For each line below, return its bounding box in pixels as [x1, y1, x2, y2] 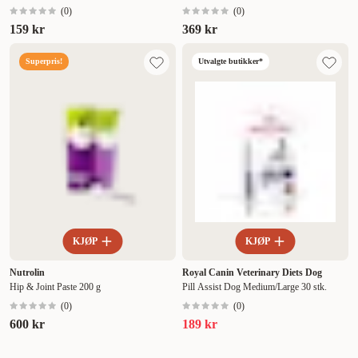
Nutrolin [10, 267, 45, 279]
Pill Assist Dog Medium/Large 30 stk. [182, 281, 327, 293]
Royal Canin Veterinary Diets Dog [182, 267, 322, 279]
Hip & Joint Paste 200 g [10, 281, 101, 293]
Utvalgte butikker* [198, 57, 263, 66]
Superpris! [26, 57, 62, 66]
